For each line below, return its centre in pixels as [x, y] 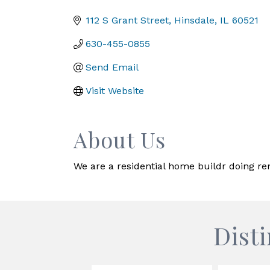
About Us [120, 139]
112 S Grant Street [127, 20]
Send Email [112, 67]
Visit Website [115, 91]
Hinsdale [194, 20]
